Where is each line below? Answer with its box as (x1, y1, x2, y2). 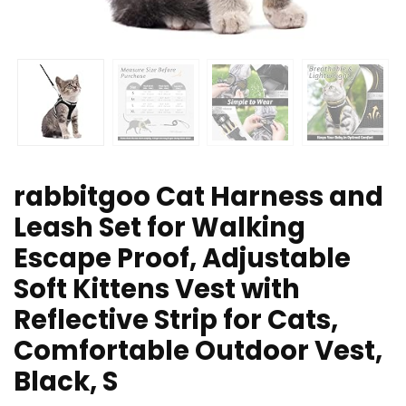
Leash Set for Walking (14, 209, 305, 246)
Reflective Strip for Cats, (14, 302, 338, 339)
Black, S (14, 363, 118, 401)
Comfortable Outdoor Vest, (14, 333, 382, 370)
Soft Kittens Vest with (14, 271, 300, 308)
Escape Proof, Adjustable (14, 240, 351, 277)
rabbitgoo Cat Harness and (14, 179, 383, 216)
